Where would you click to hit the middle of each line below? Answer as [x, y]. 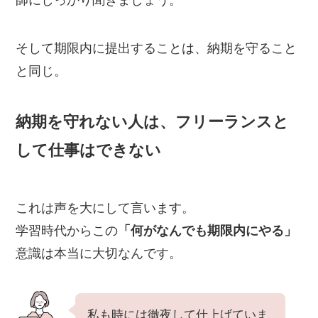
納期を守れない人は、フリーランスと [153, 122]
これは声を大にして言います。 [105, 208]
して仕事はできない [89, 150]
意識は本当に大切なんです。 [99, 253]
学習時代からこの [67, 230]
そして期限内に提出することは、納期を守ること [157, 49]
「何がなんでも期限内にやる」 [208, 230]
